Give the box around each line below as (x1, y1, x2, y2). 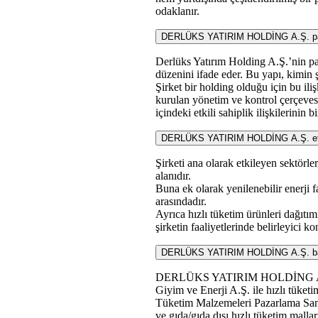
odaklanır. (155, 5, 200, 18)
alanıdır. (155, 170, 192, 182)
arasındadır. (155, 195, 207, 208)
